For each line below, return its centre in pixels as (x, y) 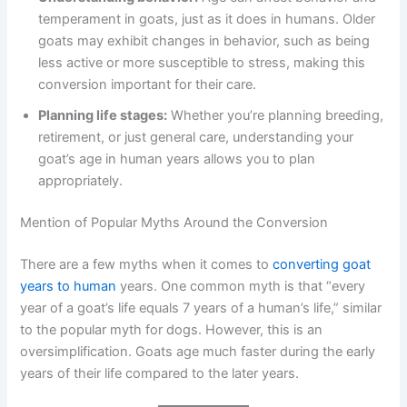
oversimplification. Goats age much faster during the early (198, 351)
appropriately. (81, 181)
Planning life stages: (103, 116)
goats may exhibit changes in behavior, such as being (204, 41)
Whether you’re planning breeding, (276, 116)
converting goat (322, 264)
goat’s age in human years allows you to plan (177, 159)
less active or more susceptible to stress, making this (202, 63)
